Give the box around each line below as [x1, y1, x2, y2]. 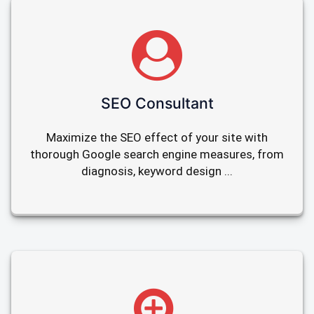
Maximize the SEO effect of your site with [46, 130, 268, 144]
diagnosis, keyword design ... [81, 163, 233, 178]
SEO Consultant [100, 93, 214, 112]
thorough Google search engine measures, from [30, 146, 284, 161]
